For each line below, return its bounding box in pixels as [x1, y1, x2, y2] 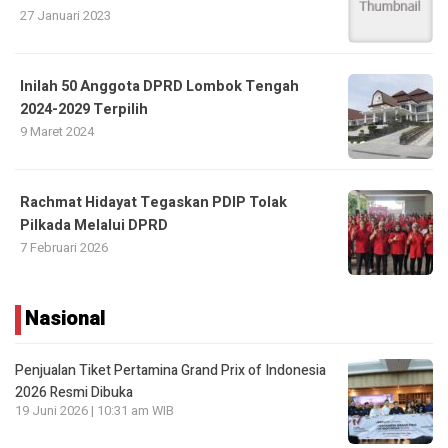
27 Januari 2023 [20, 6, 111, 26]
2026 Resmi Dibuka [15, 382, 133, 404]
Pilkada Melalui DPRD [20, 215, 168, 237]
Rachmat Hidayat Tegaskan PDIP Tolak [20, 192, 287, 214]
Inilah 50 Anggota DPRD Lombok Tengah [20, 76, 299, 98]
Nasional [25, 304, 106, 334]
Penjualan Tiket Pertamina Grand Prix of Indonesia [15, 360, 326, 382]
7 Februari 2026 [20, 238, 108, 258]
